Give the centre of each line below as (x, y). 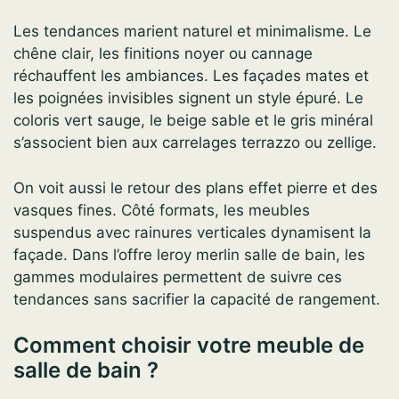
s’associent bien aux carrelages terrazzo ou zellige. (195, 143)
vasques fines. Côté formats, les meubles (162, 210)
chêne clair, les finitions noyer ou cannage (163, 54)
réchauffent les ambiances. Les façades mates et (191, 76)
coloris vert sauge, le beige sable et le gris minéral (193, 121)
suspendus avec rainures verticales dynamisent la (192, 232)
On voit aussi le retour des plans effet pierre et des (195, 187)
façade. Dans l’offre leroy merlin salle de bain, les (189, 254)
